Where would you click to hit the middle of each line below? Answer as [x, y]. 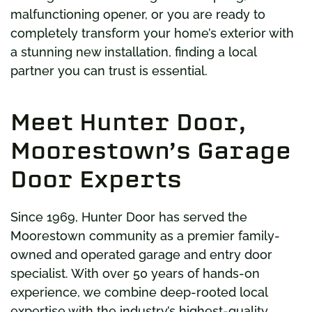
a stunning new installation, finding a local [133, 52]
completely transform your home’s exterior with [152, 33]
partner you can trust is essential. [109, 70]
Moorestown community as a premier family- [145, 235]
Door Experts [96, 179]
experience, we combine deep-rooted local [139, 292]
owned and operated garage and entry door [141, 254]
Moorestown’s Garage [151, 150]
